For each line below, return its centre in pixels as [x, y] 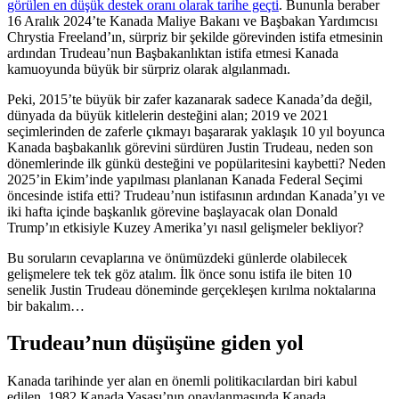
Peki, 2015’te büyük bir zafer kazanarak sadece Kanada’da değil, [190, 99]
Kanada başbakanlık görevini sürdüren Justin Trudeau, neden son [190, 147]
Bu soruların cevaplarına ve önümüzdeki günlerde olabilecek [177, 257]
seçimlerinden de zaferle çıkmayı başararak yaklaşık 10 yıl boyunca [196, 131]
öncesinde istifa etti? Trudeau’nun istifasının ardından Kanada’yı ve [196, 195]
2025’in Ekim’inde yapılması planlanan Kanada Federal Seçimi [185, 179]
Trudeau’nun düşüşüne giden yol [155, 343]
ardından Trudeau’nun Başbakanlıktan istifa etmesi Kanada [173, 53]
